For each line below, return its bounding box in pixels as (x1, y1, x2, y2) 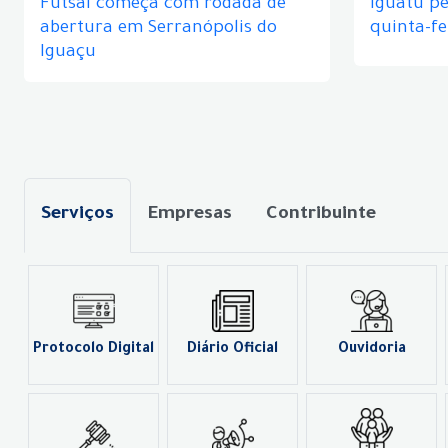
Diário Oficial (187, 342, 278, 358)
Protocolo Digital (33, 342, 154, 358)
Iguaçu (40, 44, 96, 63)
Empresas (148, 205, 232, 225)
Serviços (41, 205, 114, 225)
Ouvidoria (337, 342, 406, 358)
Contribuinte (266, 205, 376, 225)
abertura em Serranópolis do (40, 20, 277, 39)
